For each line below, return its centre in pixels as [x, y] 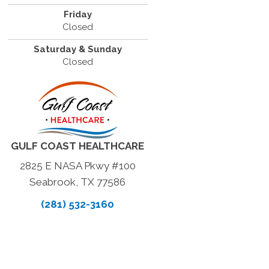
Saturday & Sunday [77, 49]
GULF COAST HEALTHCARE [78, 146]
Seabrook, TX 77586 [78, 182]
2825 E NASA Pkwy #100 [77, 166]
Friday [77, 14]
